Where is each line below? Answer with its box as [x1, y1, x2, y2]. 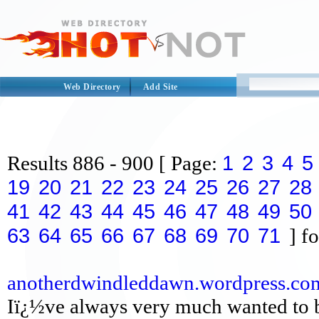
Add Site [142, 82, 178, 92]
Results [7, 152, 68, 174]
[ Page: [159, 152, 222, 174]
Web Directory [63, 82, 121, 92]
